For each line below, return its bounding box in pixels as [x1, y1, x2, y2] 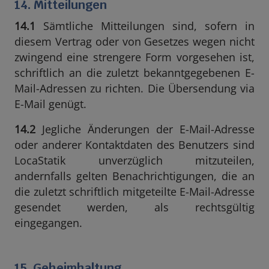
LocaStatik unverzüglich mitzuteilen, [14, 153, 255, 168]
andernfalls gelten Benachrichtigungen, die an [14, 169, 255, 183]
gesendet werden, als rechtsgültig [14, 200, 255, 214]
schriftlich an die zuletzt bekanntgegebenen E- [14, 65, 255, 80]
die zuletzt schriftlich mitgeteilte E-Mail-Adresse [14, 184, 255, 199]
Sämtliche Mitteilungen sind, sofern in [35, 19, 255, 33]
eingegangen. [14, 216, 82, 230]
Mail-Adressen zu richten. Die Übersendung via [14, 81, 255, 95]
